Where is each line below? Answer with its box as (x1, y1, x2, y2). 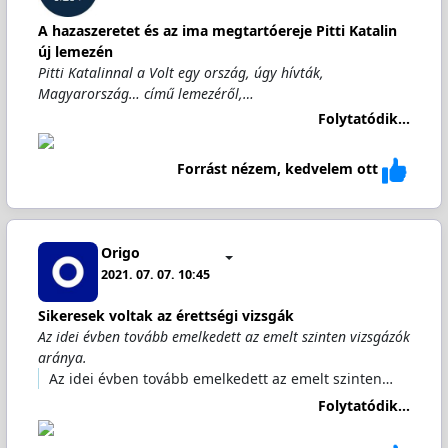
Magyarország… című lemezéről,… (37, 84, 254, 103)
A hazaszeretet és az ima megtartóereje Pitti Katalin (37, 21, 397, 40)
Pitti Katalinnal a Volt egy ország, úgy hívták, (37, 63, 324, 82)
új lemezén (37, 42, 113, 61)
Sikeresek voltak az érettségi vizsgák (37, 306, 294, 325)
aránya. (37, 348, 87, 367)
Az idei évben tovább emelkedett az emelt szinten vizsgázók (37, 327, 410, 346)
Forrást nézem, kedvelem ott (177, 159, 379, 179)
